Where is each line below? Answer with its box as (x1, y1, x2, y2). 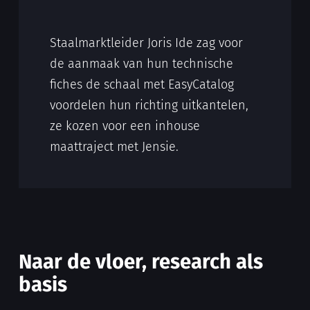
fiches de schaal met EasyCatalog (50, 76, 234, 92)
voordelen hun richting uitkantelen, (50, 97, 248, 113)
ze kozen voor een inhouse (50, 118, 200, 134)
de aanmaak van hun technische (50, 55, 233, 71)
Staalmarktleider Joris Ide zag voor (50, 35, 243, 51)
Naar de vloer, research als (19, 249, 263, 274)
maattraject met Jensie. (50, 138, 179, 154)
